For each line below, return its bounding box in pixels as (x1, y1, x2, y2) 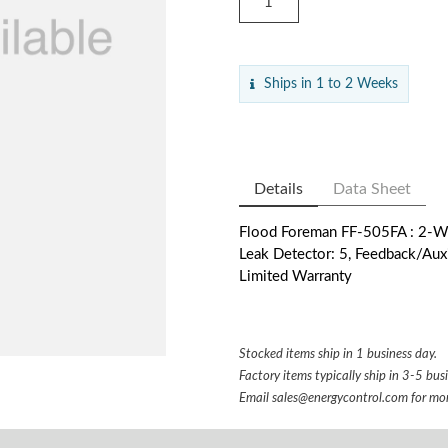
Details (254, 181, 303, 197)
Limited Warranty (239, 269, 352, 284)
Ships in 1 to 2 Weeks (260, 77, 398, 91)
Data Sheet (333, 181, 411, 197)
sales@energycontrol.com (272, 391, 408, 405)
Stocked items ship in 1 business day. (239, 347, 437, 361)
